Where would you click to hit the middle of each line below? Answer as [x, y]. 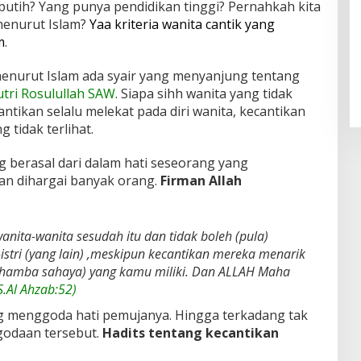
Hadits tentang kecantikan [189, 332]
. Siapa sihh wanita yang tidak [203, 93]
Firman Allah [199, 180]
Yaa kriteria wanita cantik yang [182, 24]
